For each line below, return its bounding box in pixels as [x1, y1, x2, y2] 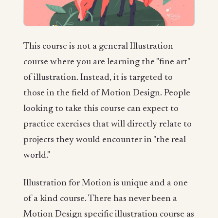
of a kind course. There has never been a [23, 194, 177, 204]
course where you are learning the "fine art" [23, 57, 190, 67]
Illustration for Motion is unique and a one [23, 179, 188, 188]
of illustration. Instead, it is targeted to [23, 73, 173, 82]
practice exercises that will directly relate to [23, 119, 192, 129]
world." [23, 150, 50, 160]
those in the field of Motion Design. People [23, 88, 190, 98]
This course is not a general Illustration [23, 41, 173, 51]
